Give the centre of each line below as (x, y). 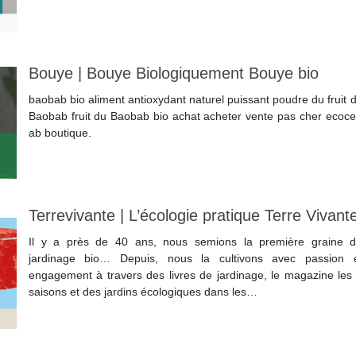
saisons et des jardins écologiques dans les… (143, 292)
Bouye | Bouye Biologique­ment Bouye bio (173, 74)
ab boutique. (60, 133)
